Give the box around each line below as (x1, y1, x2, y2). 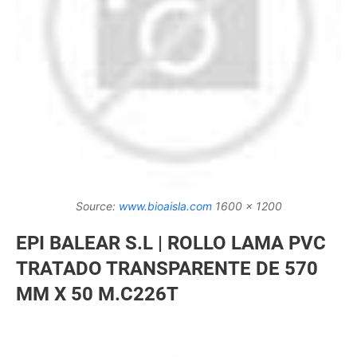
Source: (75, 199, 119, 214)
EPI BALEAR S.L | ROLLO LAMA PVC (16, 232, 326, 255)
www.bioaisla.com (118, 199, 212, 214)
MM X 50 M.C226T (16, 283, 178, 306)
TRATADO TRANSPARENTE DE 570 (16, 257, 318, 280)
